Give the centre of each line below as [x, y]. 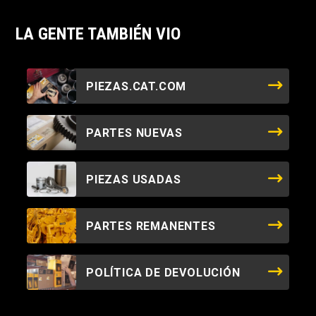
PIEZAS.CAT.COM [136, 86]
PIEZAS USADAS [134, 179]
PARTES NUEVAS [134, 133]
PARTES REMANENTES [151, 226]
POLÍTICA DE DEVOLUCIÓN [163, 272]
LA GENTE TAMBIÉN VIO [98, 34]
